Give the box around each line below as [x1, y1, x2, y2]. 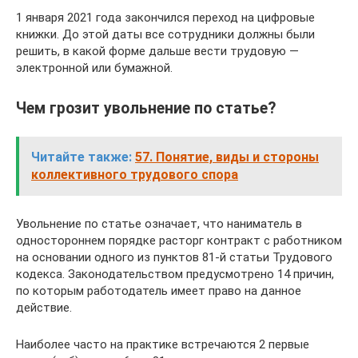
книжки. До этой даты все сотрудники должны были [16, 27, 315, 42]
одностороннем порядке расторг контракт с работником [16, 233, 342, 249]
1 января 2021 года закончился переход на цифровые [16, 10, 315, 25]
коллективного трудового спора [31, 167, 238, 183]
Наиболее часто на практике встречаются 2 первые [16, 337, 309, 352]
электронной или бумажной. [16, 61, 173, 75]
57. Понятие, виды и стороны [135, 149, 319, 165]
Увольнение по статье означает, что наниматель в [16, 217, 302, 232]
